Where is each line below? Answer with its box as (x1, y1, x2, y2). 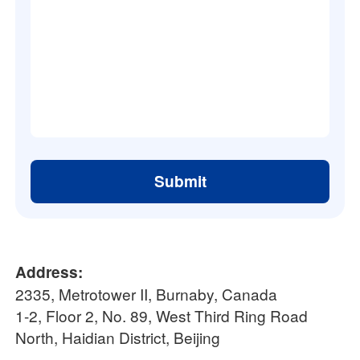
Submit (153, 170, 207, 193)
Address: (15, 260, 84, 283)
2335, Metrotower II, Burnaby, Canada (15, 282, 278, 305)
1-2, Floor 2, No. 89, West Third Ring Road (15, 304, 309, 326)
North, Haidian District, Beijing (15, 325, 221, 348)
